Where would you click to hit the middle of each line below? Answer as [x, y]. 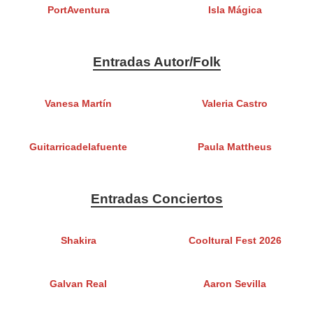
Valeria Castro [235, 104]
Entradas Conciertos [156, 199]
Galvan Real [78, 284]
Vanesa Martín [78, 104]
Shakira [78, 241]
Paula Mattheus [235, 147]
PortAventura [78, 10]
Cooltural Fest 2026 [235, 241]
